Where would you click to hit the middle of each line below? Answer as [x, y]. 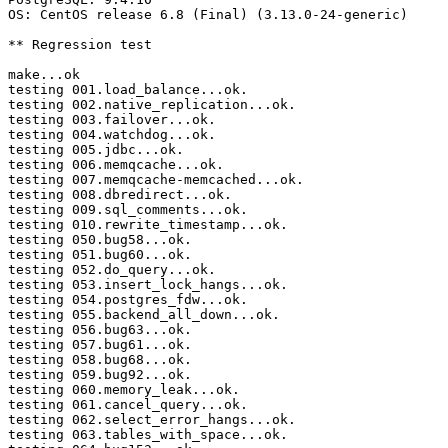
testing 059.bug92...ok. [100, 375]
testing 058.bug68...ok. [100, 360]
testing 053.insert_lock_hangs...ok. [148, 285]
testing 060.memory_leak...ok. [124, 390]
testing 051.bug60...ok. [100, 255]
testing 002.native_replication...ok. [152, 105]
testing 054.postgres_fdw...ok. [128, 300]
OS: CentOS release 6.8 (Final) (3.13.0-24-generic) [208, 15]
